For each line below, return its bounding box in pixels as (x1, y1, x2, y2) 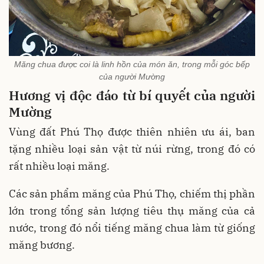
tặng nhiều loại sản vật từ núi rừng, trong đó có (9, 142, 255, 156)
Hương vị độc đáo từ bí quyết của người (9, 86, 255, 104)
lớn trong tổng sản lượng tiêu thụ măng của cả (9, 204, 255, 218)
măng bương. (9, 238, 75, 252)
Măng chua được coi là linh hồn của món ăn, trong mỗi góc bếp (14, 59, 250, 69)
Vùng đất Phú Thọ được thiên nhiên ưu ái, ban (9, 125, 255, 139)
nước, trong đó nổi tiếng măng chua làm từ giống (9, 221, 255, 235)
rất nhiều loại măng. (9, 159, 110, 173)
